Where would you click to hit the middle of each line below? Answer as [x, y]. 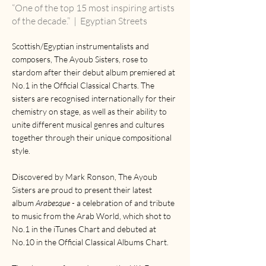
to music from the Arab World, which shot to [91, 216]
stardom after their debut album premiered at [94, 72]
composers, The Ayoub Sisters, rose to [80, 59]
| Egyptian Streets [110, 20]
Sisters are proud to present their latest [82, 189]
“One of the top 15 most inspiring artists [93, 7]
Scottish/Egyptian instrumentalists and [80, 46]
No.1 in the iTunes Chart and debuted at [84, 229]
